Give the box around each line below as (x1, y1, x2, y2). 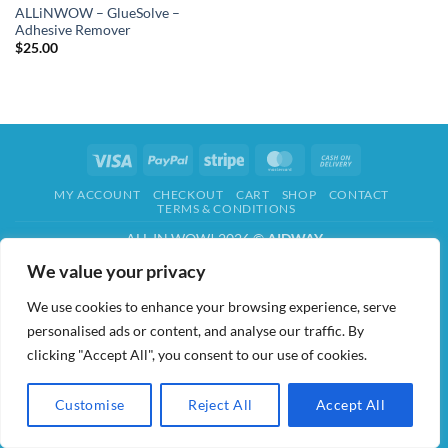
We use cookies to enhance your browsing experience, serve (27, 298, 396, 315)
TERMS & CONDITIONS (157, 201, 296, 217)
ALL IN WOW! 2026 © (125, 230, 267, 248)
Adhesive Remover (14, 21, 131, 38)
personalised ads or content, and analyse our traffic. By (27, 322, 364, 339)
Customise (54, 396, 125, 413)
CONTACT (328, 187, 389, 203)
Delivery (355, 195, 408, 213)
